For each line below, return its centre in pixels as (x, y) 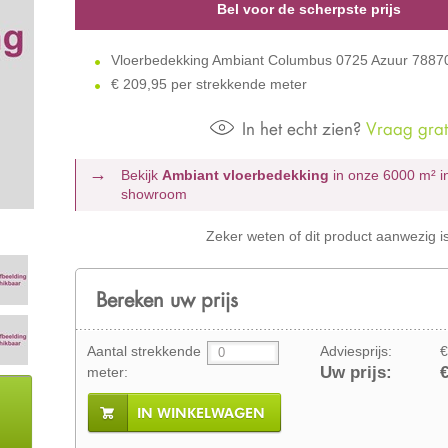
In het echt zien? (302, 128)
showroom (154, 193)
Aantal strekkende (143, 350)
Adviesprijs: (355, 350)
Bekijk (142, 174)
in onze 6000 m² (385, 174)
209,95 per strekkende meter (214, 83)
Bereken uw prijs (166, 298)
